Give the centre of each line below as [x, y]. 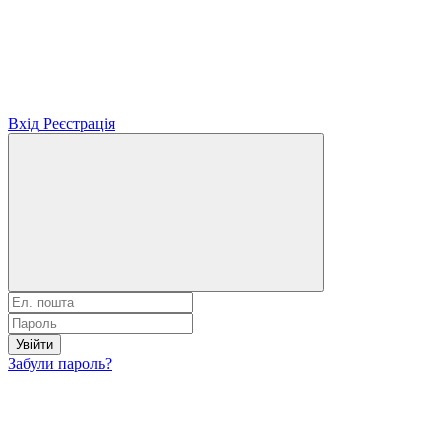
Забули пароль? [60, 363]
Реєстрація [79, 123]
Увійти [34, 344]
